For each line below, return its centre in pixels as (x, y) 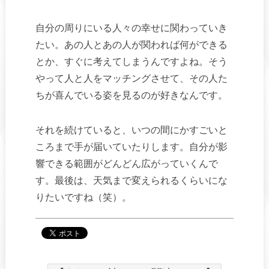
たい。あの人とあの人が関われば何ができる (131, 44)
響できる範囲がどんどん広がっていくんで (126, 163)
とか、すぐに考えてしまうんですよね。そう (131, 61)
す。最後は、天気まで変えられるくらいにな (131, 180)
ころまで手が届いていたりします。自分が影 (131, 147)
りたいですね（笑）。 (83, 197)
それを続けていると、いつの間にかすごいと (131, 130)
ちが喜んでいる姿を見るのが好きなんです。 (131, 95)
